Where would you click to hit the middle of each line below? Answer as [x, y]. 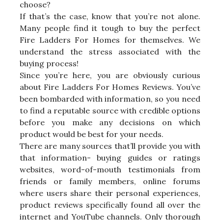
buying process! [49, 64]
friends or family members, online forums [110, 181]
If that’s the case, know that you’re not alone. [110, 16]
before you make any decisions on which [110, 123]
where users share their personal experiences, [110, 193]
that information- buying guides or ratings [110, 158]
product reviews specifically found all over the [110, 205]
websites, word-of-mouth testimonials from [110, 170]
